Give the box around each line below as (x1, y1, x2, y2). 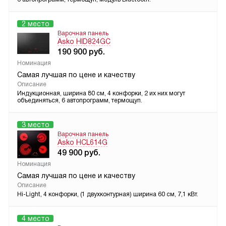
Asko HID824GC (58, 37, 110, 46)
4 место (21, 214, 49, 223)
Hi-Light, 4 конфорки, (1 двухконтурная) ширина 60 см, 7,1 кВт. (17, 191, 198, 198)
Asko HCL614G (58, 138, 107, 147)
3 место (21, 121, 49, 129)
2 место (21, 20, 49, 28)
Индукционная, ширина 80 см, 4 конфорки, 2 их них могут (17, 90, 185, 97)
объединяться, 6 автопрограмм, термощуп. (17, 97, 142, 104)
